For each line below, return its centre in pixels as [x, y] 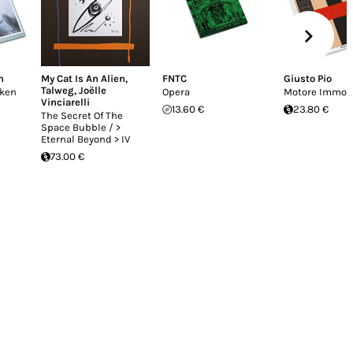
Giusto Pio [308, 78]
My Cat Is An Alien [83, 78]
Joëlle [93, 90]
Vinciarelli [65, 102]
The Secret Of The [82, 115]
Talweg [58, 90]
